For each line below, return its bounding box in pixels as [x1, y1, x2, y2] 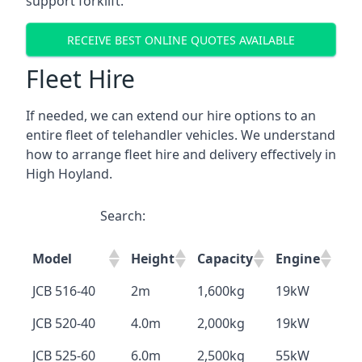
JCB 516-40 [32, 282, 95, 300]
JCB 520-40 [32, 314, 95, 332]
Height [131, 250, 175, 267]
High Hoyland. [26, 165, 112, 183]
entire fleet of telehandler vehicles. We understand [26, 126, 335, 144]
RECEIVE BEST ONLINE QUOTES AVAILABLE [67, 32, 295, 48]
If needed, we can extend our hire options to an [26, 107, 316, 124]
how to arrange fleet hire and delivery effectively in [26, 145, 336, 163]
